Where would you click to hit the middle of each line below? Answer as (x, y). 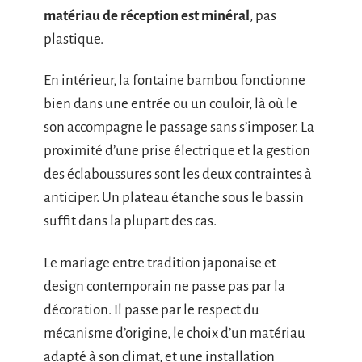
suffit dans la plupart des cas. (130, 221)
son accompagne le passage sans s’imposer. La (179, 128)
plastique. (74, 39)
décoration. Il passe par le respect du (152, 309)
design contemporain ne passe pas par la (164, 286)
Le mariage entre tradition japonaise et (160, 263)
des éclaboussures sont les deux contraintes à (178, 175)
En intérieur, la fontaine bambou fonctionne (175, 81)
